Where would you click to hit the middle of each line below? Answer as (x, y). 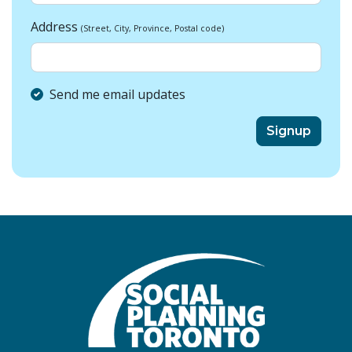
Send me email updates (117, 95)
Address (56, 27)
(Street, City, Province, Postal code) (152, 29)
